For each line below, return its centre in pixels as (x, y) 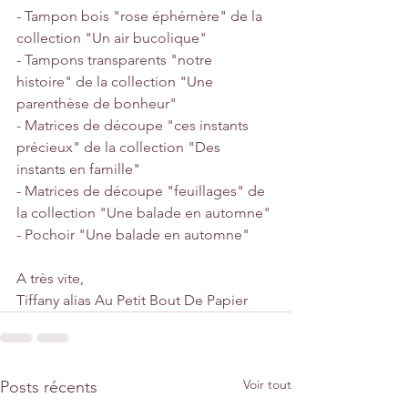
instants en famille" (78, 168)
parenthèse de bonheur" (97, 103)
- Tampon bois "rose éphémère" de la (141, 15)
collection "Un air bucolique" (112, 37)
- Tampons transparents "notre (116, 59)
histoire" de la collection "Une (117, 81)
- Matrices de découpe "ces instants (134, 125)
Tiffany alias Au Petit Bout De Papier (132, 300)
